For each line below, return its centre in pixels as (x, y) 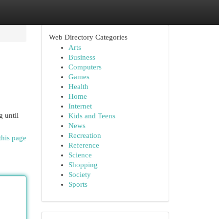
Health (78, 87)
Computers (85, 67)
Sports (78, 184)
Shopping (83, 165)
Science (80, 155)
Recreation (85, 135)
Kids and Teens (92, 116)
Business (82, 57)
